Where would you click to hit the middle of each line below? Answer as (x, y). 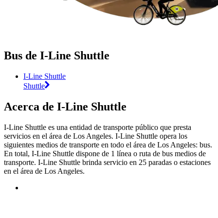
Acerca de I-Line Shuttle (65, 106)
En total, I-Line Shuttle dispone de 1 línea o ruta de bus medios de (105, 153)
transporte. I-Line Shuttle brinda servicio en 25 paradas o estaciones (107, 162)
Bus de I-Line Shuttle (57, 55)
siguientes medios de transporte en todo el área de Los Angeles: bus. (108, 145)
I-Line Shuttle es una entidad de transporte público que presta (98, 127)
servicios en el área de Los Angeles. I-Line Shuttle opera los (96, 136)
